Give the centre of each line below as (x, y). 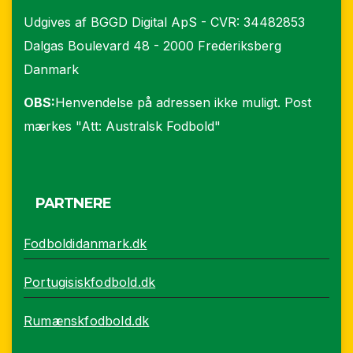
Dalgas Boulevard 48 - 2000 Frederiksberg (152, 45)
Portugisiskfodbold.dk (90, 282)
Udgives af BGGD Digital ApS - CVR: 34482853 (164, 22)
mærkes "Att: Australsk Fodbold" (122, 126)
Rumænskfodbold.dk (87, 321)
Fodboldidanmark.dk (85, 244)
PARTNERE (73, 204)
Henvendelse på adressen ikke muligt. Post (183, 103)
